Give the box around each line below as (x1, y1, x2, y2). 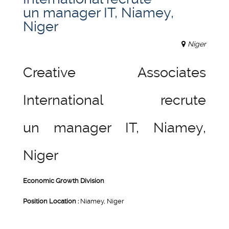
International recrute (23, 91, 206, 108)
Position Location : (23, 197, 80, 205)
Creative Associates (23, 64, 206, 81)
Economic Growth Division (23, 176, 104, 185)
